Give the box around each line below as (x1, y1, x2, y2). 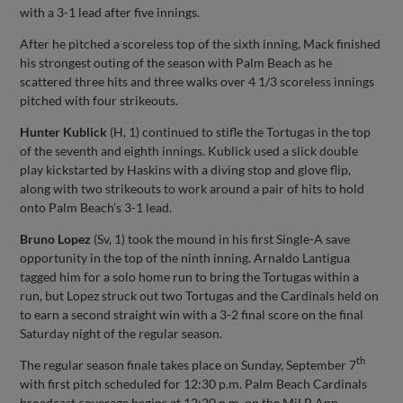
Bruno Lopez (20, 230, 92, 246)
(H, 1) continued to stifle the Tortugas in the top (107, 123, 372, 139)
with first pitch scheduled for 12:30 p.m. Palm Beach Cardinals (20, 375, 368, 391)
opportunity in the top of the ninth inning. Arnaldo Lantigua (20, 249, 351, 265)
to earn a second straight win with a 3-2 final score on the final (20, 306, 364, 322)
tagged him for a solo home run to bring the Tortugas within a (20, 268, 360, 284)
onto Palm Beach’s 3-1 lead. (20, 199, 173, 215)
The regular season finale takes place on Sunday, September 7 (20, 356, 357, 372)
